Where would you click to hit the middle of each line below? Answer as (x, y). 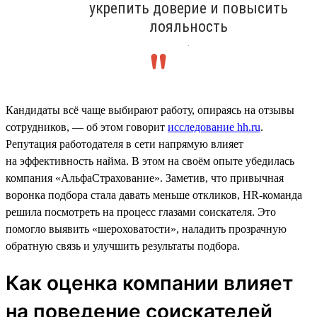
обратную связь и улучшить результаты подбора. (123, 246)
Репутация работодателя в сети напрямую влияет (125, 144)
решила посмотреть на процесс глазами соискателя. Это (141, 212)
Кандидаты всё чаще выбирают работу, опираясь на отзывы (150, 110)
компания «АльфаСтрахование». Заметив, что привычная (145, 178)
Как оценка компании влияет (149, 283)
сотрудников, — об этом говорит (87, 127)
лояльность (189, 26)
